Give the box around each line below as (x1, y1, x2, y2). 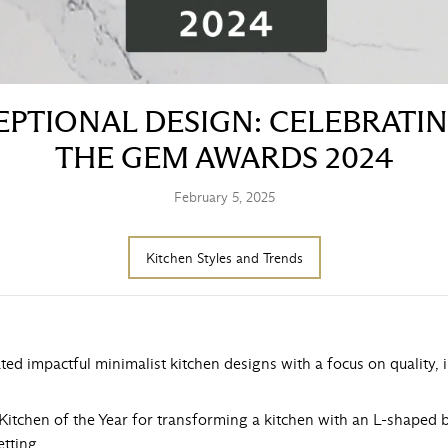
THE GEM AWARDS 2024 (54, 139, 394, 176)
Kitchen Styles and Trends (145, 249, 303, 267)
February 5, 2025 (173, 188, 275, 206)
